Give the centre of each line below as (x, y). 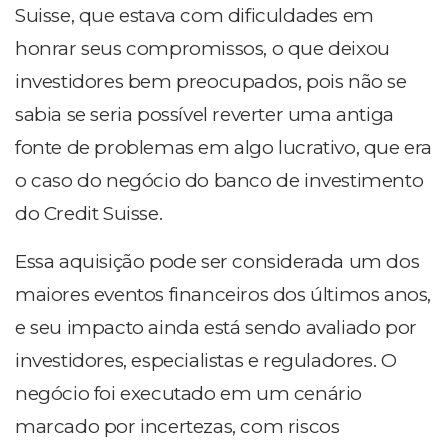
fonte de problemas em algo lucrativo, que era (224, 148)
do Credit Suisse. (89, 214)
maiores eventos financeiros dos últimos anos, (223, 295)
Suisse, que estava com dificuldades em (194, 16)
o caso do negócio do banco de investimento (219, 181)
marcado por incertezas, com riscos (177, 427)
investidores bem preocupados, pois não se (211, 82)
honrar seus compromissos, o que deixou (202, 49)
